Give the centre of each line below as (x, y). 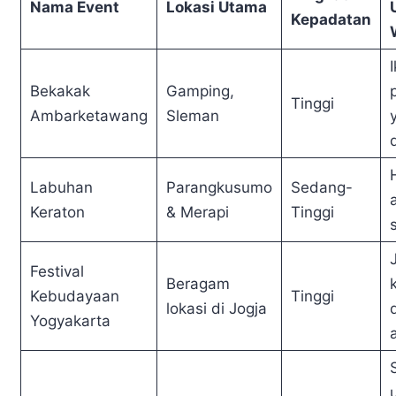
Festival (57, 272)
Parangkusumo (219, 188)
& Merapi (198, 213)
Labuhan (61, 188)
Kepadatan (331, 20)
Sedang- (322, 188)
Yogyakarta (70, 321)
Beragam (198, 284)
